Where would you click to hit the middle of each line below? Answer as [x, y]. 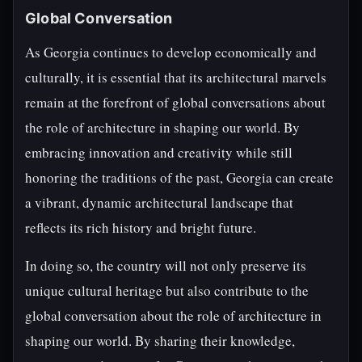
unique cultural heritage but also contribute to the [167, 290]
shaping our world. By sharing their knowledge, [160, 341]
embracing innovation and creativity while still [159, 152]
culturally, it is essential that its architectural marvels [176, 77]
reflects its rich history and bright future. [141, 227]
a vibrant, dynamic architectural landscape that [159, 202]
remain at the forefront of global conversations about [175, 102]
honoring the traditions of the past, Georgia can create [179, 177]
